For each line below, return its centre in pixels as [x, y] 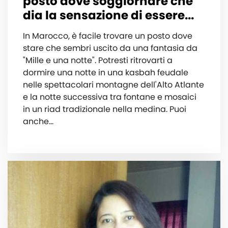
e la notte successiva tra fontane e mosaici [110, 97]
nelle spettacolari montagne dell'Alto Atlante [113, 84]
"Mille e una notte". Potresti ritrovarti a [98, 60]
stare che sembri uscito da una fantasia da [110, 48]
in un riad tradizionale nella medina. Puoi [105, 109]
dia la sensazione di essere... [108, 15]
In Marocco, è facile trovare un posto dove [108, 36]
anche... [38, 121]
